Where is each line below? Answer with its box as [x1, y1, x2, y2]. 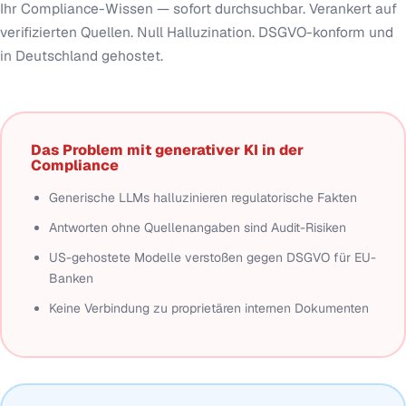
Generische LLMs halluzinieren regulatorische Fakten [48, 188, 357, 206]
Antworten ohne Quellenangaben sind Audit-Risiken [48, 218, 346, 236]
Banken [48, 269, 93, 286]
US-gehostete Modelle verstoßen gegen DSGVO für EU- [48, 248, 376, 266]
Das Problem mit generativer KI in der [30, 140, 304, 159]
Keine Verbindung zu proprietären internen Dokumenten [48, 299, 369, 316]
